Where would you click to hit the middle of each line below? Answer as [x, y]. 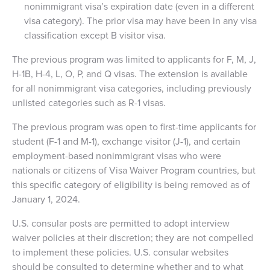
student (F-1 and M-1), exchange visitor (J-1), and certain [126, 141]
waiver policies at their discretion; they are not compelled [133, 237]
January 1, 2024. [46, 199]
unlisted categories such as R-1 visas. [89, 102]
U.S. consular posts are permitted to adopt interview [121, 223]
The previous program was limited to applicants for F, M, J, [134, 59]
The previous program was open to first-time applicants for [134, 127]
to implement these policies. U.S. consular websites [120, 252]
